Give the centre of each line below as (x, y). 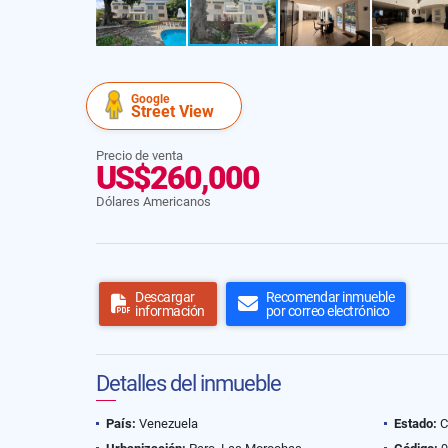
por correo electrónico (327, 311)
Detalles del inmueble (188, 383)
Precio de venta (139, 155)
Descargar (165, 297)
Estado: (415, 423)
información (170, 311)
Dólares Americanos (153, 201)
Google (150, 99)
